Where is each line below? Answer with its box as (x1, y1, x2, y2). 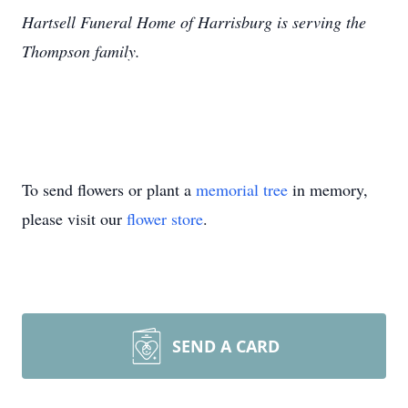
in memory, (288, 178, 368, 200)
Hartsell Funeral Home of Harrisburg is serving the (22, 11, 366, 33)
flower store (127, 208, 203, 229)
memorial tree (196, 178, 288, 200)
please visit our (22, 208, 127, 229)
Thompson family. (22, 40, 140, 62)
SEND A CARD (172, 335, 280, 357)
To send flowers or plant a (22, 178, 196, 200)
